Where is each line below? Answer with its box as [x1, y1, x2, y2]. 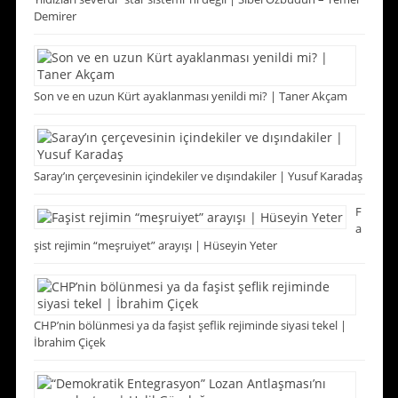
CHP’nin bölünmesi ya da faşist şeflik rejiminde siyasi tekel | [33, 317, 346, 334]
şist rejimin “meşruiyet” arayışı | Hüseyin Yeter [33, 237, 277, 254]
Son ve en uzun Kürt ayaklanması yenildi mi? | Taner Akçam [33, 88, 347, 105]
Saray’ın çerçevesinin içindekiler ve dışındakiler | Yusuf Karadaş [33, 168, 362, 185]
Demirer [33, 8, 76, 25]
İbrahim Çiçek [33, 334, 106, 351]
